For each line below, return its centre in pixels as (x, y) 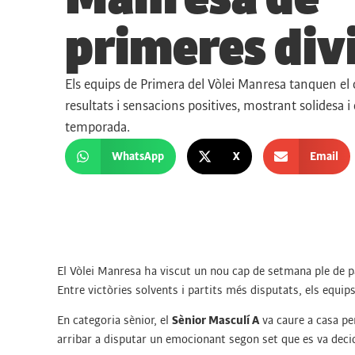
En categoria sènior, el (115, 321)
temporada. (97, 128)
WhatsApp (137, 156)
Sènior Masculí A (216, 321)
